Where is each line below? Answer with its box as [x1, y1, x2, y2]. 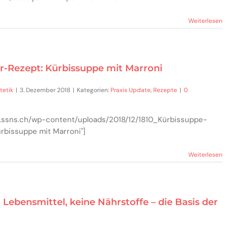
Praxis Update [110, 86, 151, 95]
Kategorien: [77, 86, 110, 95]
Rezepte [153, 86, 177, 95]
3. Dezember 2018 [20, 86, 70, 95]
